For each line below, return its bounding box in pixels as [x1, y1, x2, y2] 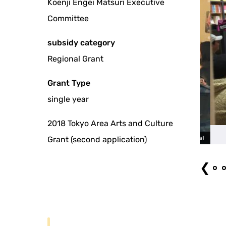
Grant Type [47, 78, 91, 88]
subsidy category [47, 38, 116, 48]
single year [47, 94, 89, 104]
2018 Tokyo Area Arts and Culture [47, 119, 174, 129]
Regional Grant [47, 54, 104, 64]
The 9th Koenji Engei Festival [115, 135, 194, 142]
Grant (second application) [47, 135, 147, 145]
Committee [47, 14, 89, 24]
